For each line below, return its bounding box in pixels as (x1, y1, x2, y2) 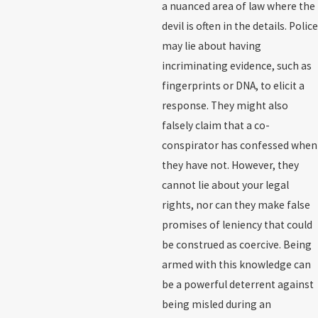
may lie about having (161, 38, 261, 53)
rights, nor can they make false (161, 197, 310, 212)
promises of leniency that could (161, 217, 312, 231)
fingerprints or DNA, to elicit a (161, 78, 305, 92)
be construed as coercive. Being (161, 237, 312, 251)
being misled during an (161, 297, 271, 311)
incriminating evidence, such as (161, 58, 312, 72)
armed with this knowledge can (161, 257, 311, 271)
